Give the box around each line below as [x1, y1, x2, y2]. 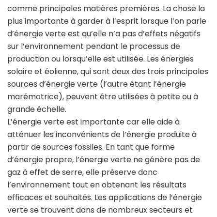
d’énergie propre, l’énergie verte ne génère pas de [7, 154, 200, 165]
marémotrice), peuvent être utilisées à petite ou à [7, 91, 198, 102]
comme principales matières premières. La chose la [7, 3, 205, 14]
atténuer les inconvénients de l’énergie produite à [7, 129, 197, 140]
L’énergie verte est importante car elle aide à [7, 116, 180, 127]
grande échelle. [7, 104, 66, 115]
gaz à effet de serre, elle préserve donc [7, 167, 157, 178]
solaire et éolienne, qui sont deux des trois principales [7, 66, 208, 77]
